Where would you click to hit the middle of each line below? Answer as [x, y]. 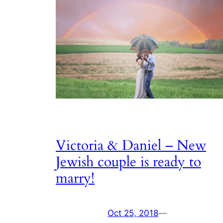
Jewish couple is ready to [128, 162]
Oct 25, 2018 [133, 213]
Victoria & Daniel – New [131, 146]
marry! [75, 178]
